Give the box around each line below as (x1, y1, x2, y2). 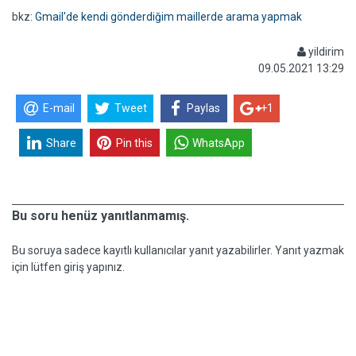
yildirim (306, 45, 344, 58)
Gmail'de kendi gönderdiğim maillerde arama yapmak (35, 10, 302, 23)
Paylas (187, 102, 221, 115)
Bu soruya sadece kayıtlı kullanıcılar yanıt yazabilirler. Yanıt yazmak (12, 244, 344, 257)
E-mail (42, 102, 75, 115)
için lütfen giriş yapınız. (12, 261, 125, 273)
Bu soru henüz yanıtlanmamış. (12, 208, 189, 223)
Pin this (116, 136, 153, 149)
